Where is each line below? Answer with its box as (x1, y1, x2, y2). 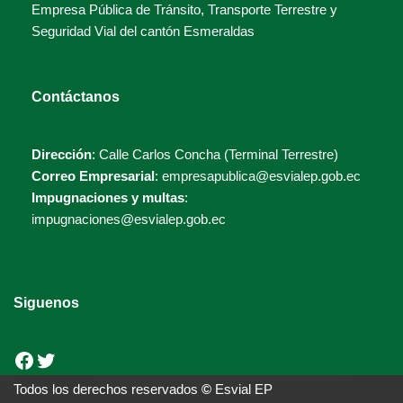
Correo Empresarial (31, 168, 155, 184)
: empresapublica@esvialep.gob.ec (155, 168, 361, 184)
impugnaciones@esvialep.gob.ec (31, 211, 226, 228)
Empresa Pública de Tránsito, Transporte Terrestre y (31, 2, 337, 18)
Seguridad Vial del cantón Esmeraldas (31, 23, 255, 40)
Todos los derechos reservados (13, 381, 201, 398)
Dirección (31, 147, 92, 163)
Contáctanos (31, 89, 120, 105)
